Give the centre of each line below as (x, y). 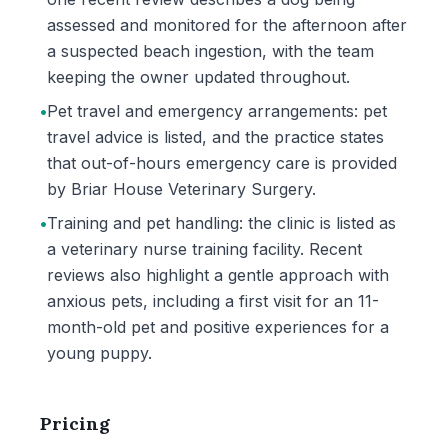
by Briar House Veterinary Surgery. (181, 189)
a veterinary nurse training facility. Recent (204, 249)
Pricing (75, 423)
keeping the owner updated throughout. (198, 77)
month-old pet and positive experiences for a (218, 327)
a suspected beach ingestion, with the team (210, 51)
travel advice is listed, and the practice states (215, 137)
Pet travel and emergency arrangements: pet (217, 111)
